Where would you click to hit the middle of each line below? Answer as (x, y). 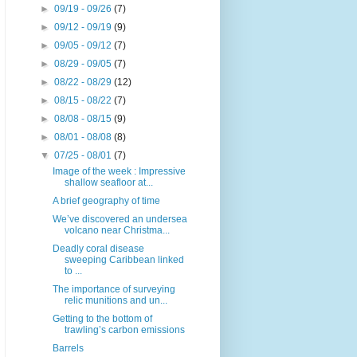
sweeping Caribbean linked (124, 260)
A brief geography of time (106, 201)
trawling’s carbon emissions (124, 330)
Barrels (68, 349)
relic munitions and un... (116, 301)
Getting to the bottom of (102, 319)
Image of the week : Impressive (119, 172)
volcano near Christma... (117, 231)
